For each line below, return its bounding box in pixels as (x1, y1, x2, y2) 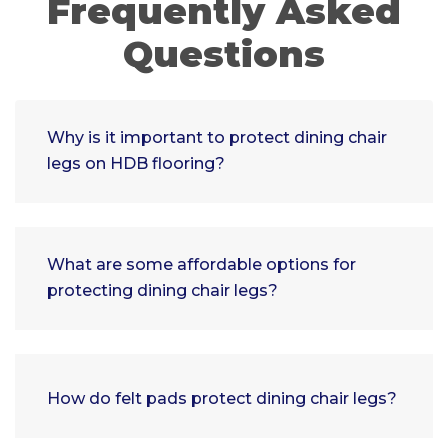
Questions (123, 32, 325, 77)
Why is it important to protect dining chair (47, 128, 387, 148)
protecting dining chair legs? (47, 281, 278, 301)
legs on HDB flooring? (47, 154, 225, 174)
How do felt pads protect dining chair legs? (47, 389, 397, 409)
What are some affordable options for (47, 255, 356, 275)
